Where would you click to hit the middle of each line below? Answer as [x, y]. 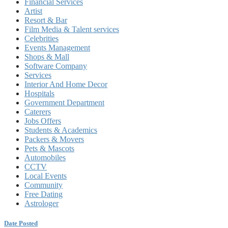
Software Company [56, 66]
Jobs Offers [43, 121]
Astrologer [41, 203]
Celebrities [41, 38]
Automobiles [45, 158]
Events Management [57, 48]
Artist [33, 11]
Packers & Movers [54, 139]
